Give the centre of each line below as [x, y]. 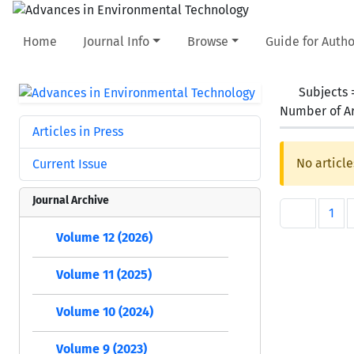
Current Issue [70, 164]
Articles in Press [78, 131]
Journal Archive [71, 200]
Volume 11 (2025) [104, 274]
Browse [207, 41]
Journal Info [117, 41]
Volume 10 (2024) [105, 311]
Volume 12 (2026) [104, 237]
